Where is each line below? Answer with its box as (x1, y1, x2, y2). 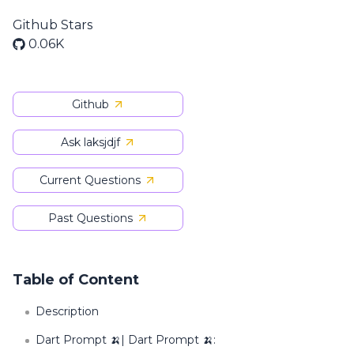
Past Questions (47, 211, 133, 225)
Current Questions (40, 173, 141, 187)
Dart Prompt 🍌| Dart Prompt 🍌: (36, 333, 216, 347)
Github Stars (13, 17, 92, 32)
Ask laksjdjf (60, 135, 120, 149)
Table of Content (13, 271, 139, 288)
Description (36, 304, 99, 318)
